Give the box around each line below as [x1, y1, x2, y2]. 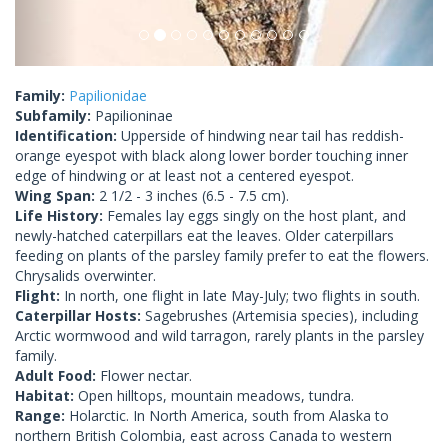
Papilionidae [69, 85, 147, 105]
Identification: [15, 125, 121, 145]
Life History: [15, 205, 107, 225]
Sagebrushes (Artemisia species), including [145, 305, 418, 325]
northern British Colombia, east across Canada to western [15, 425, 392, 445]
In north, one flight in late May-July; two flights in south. [64, 285, 420, 305]
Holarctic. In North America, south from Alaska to [69, 405, 389, 425]
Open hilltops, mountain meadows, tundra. [78, 385, 354, 405]
